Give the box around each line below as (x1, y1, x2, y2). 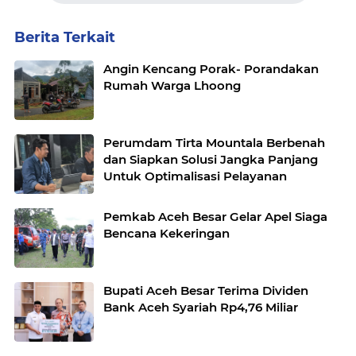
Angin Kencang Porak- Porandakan (103, 61, 319, 76)
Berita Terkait (14, 29, 115, 46)
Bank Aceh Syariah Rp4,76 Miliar (103, 300, 298, 315)
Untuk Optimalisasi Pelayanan (103, 168, 287, 184)
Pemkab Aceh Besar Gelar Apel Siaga (103, 209, 327, 224)
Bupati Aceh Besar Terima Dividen (103, 283, 308, 298)
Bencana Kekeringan (103, 226, 230, 241)
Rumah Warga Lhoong (103, 78, 241, 93)
